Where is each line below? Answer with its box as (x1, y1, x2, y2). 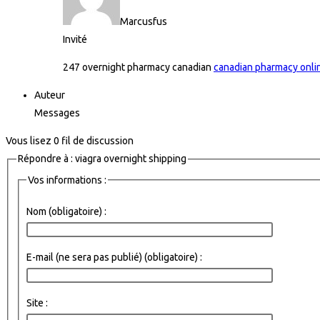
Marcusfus (120, 16, 167, 27)
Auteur (34, 89, 65, 101)
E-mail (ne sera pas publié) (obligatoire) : (26, 251, 202, 263)
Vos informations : (28, 174, 106, 186)
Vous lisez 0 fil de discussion (6, 135, 134, 146)
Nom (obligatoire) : (26, 205, 106, 217)
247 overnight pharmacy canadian (63, 61, 214, 73)
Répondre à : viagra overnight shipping (17, 153, 186, 164)
